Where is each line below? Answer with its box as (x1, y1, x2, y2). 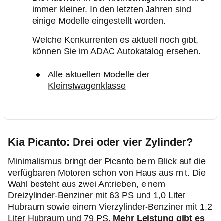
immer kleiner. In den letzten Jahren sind (32, 4, 191, 14)
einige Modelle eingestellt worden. (32, 16, 166, 26)
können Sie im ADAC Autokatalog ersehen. (32, 46, 201, 56)
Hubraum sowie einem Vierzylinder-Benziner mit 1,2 (8, 202, 212, 212)
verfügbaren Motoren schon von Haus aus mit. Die (8, 168, 206, 178)
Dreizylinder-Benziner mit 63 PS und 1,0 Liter (8, 190, 185, 200)
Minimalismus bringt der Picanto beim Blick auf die (8, 156, 206, 166)
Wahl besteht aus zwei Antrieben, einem (8, 179, 165, 189)
